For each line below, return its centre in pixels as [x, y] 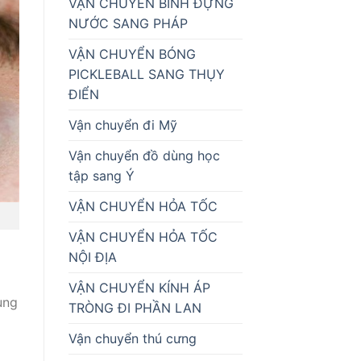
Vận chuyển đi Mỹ [122, 124]
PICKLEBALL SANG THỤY [146, 74]
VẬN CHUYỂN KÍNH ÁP [139, 287]
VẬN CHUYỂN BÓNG [132, 54]
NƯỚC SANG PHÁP [128, 23]
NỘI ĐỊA [92, 257]
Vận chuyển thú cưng [132, 338]
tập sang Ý [101, 175]
